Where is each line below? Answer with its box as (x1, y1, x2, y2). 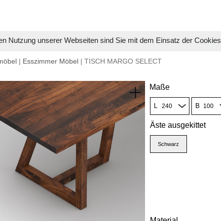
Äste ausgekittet (149, 121, 206, 129)
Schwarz (157, 141, 179, 147)
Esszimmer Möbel (23, 57, 78, 65)
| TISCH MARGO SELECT (78, 57, 162, 65)
